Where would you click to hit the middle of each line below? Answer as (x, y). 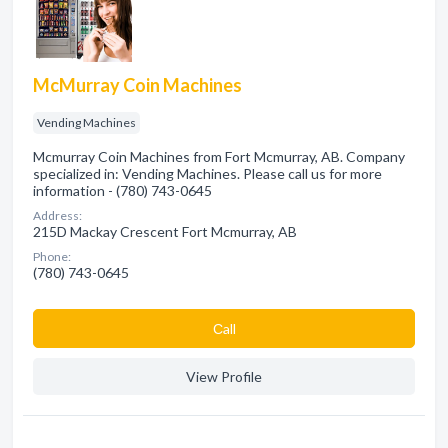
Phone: (52, 256)
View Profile (224, 376)
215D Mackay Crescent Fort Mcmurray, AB (165, 231)
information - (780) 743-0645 (122, 190)
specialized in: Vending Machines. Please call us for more (207, 173)
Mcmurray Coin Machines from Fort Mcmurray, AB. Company (219, 156)
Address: (57, 215)
